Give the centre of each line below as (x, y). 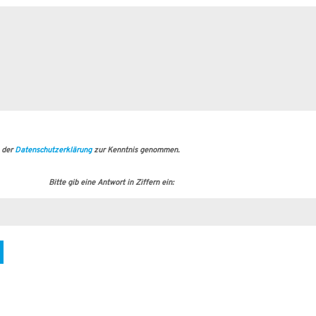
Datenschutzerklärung (53, 151)
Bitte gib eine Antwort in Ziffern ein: (111, 183)
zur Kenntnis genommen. (135, 151)
